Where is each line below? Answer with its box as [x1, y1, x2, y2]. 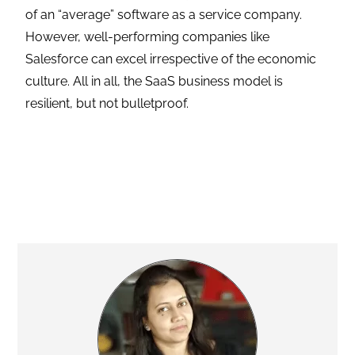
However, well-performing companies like [25, 29, 270, 45]
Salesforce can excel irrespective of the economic [25, 52, 317, 67]
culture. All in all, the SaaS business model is [25, 74, 284, 90]
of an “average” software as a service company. [25, 7, 303, 23]
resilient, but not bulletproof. [25, 96, 189, 112]
